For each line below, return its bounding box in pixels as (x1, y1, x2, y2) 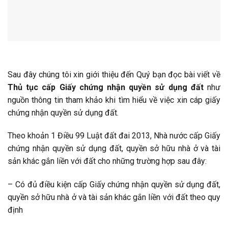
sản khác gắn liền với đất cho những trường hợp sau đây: (8, 156, 207, 166)
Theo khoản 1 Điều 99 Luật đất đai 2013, (8, 131, 154, 141)
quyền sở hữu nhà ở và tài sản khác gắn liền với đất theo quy (8, 192, 220, 203)
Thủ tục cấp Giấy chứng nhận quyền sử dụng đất (8, 82, 207, 92)
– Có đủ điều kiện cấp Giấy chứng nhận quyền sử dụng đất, (8, 180, 220, 190)
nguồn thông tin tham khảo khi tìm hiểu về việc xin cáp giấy (8, 95, 220, 105)
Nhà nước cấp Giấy (154, 131, 220, 141)
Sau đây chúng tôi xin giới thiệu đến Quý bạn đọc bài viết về (8, 69, 220, 79)
